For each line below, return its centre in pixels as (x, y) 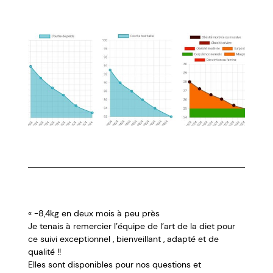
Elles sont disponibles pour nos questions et (115, 265)
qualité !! (45, 252)
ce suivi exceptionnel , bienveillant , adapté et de (124, 239)
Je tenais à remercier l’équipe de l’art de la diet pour (132, 226)
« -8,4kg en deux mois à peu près (94, 214)
